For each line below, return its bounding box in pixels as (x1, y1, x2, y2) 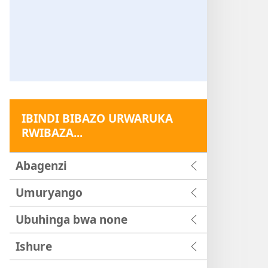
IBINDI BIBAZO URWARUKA (22, 110, 173, 126)
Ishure (16, 238, 52, 254)
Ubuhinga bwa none (16, 211, 127, 227)
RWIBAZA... (22, 124, 83, 141)
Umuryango (16, 184, 83, 200)
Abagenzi (16, 157, 67, 173)
